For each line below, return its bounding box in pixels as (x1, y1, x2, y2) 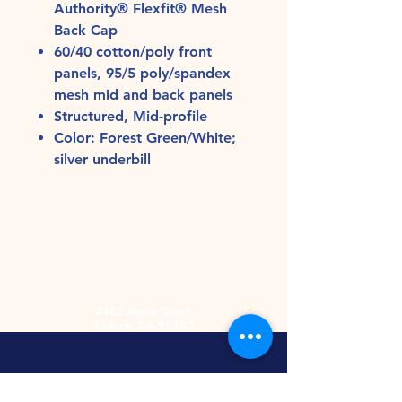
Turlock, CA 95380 (92, 317, 194, 332)
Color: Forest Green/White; (54, 128, 236, 146)
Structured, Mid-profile (54, 107, 212, 125)
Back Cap (54, 21, 118, 39)
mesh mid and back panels (54, 85, 232, 103)
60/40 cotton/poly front (54, 42, 212, 60)
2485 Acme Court (95, 302, 191, 318)
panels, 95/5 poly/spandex (54, 64, 231, 82)
